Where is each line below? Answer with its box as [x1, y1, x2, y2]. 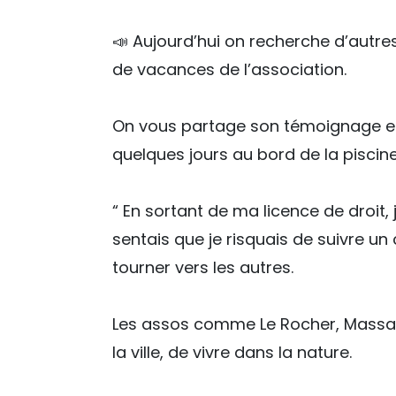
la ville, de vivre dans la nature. [112, 341, 352, 364]
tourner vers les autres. [112, 256, 293, 279]
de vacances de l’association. [112, 58, 346, 81]
